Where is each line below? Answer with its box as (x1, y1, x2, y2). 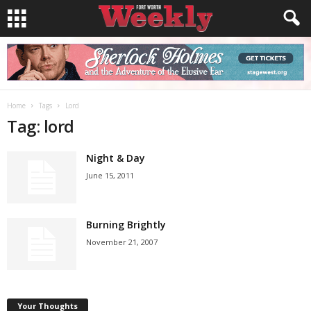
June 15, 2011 (86, 170, 134, 180)
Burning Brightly (86, 218, 166, 231)
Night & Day (86, 151, 145, 165)
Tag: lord (7, 115, 74, 137)
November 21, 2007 (86, 237, 158, 247)
